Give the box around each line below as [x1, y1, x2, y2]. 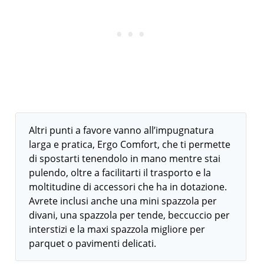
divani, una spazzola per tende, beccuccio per [29, 209, 230, 222]
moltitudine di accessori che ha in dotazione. [29, 180, 227, 193]
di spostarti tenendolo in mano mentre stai [29, 152, 221, 165]
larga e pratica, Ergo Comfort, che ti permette [29, 138, 231, 151]
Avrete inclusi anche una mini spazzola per [29, 194, 217, 207]
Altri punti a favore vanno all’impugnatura [29, 124, 214, 137]
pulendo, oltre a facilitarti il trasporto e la [29, 166, 212, 179]
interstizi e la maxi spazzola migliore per [29, 223, 206, 236]
